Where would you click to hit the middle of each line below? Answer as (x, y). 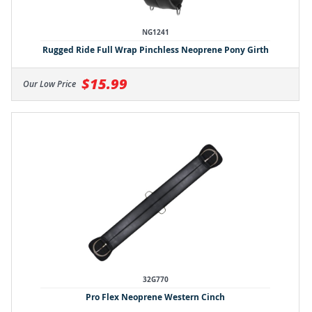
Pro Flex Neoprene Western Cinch (156, 297)
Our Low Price (50, 84)
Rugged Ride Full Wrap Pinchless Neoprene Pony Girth (155, 49)
